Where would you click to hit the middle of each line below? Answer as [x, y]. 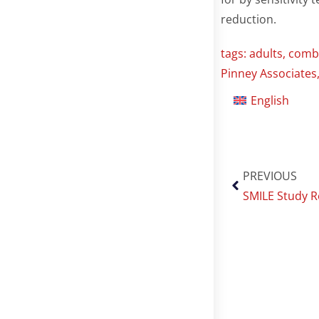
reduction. [249, 19]
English [270, 100]
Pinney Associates [269, 73]
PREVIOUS [270, 176]
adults [266, 53]
